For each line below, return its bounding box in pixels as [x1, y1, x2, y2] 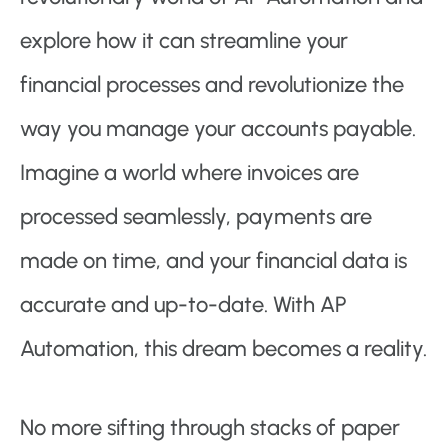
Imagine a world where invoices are [20, 159, 359, 187]
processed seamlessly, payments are [20, 203, 372, 231]
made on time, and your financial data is [20, 247, 407, 275]
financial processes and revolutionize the [20, 71, 404, 99]
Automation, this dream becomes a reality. [20, 335, 427, 363]
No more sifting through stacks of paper [20, 414, 400, 442]
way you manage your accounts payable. [20, 115, 416, 143]
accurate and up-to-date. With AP [20, 291, 347, 319]
